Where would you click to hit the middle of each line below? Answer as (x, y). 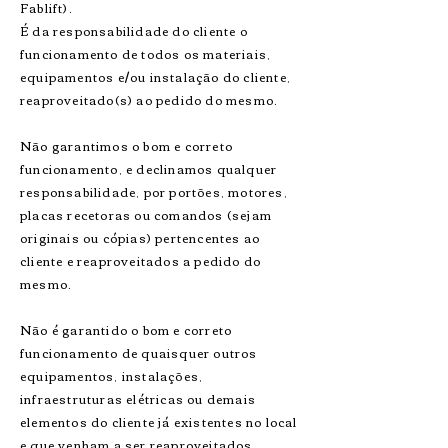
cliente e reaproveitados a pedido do (141, 260)
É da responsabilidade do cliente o (134, 30)
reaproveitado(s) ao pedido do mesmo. (149, 99)
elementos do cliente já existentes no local (159, 421)
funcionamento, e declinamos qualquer (149, 168)
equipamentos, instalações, (112, 375)
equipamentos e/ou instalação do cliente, (155, 76)
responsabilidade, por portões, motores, (154, 191)
